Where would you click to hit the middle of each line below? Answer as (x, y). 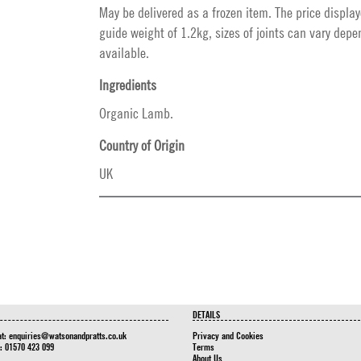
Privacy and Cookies (228, 335)
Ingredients (128, 85)
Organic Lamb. (136, 113)
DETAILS (206, 314)
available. (124, 53)
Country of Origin (142, 145)
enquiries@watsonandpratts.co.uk (67, 335)
